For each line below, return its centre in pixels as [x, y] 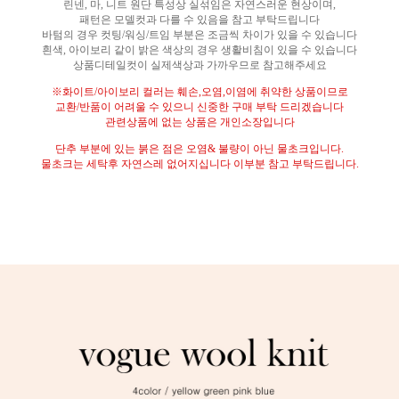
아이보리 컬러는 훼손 [147, 91]
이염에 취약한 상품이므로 [286, 91]
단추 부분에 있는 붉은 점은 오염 [131, 148]
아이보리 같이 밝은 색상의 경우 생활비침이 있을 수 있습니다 [213, 49]
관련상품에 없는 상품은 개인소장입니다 [199, 122]
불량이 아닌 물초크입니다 [280, 148]
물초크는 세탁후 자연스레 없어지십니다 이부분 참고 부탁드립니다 [198, 163]
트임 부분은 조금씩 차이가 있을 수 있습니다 [253, 34]
